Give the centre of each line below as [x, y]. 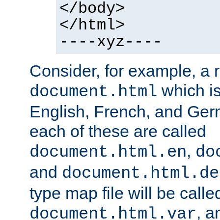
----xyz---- [111, 42]
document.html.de [140, 173]
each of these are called [118, 131]
